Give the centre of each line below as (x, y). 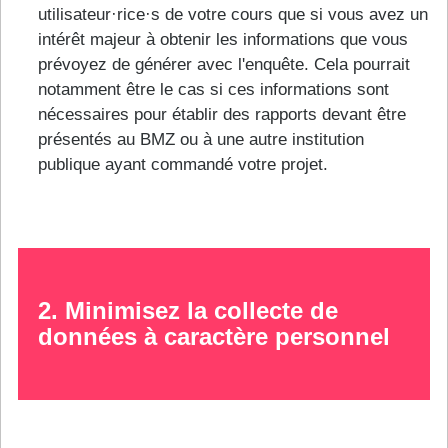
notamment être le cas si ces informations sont (213, 90)
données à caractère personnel (214, 337)
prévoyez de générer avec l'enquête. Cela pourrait (224, 65)
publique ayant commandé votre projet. (183, 165)
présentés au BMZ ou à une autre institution (201, 140)
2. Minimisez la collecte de (188, 311)
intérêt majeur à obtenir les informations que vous (223, 40)
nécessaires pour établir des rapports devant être (222, 115)
